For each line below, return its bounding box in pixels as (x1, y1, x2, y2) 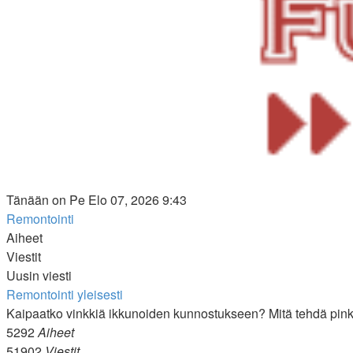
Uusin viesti (6, 266, 72, 284)
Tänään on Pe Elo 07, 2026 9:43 (6, 191, 187, 209)
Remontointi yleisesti (6, 285, 123, 303)
